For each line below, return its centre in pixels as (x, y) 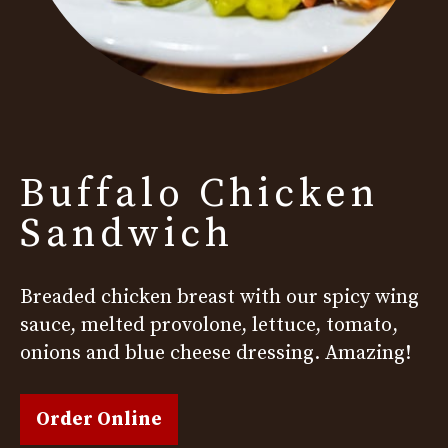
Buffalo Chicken (199, 194)
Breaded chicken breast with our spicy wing (219, 297)
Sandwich (127, 234)
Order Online (99, 419)
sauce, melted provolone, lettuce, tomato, (209, 325)
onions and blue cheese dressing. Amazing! (215, 353)
